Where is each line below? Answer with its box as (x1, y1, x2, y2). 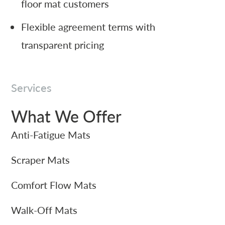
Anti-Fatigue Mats (11, 127, 91, 142)
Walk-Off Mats (11, 202, 78, 217)
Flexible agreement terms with (21, 19, 156, 34)
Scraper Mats (11, 152, 70, 167)
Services (11, 79, 52, 96)
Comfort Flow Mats (11, 177, 97, 192)
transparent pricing (21, 37, 104, 52)
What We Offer (11, 104, 122, 128)
